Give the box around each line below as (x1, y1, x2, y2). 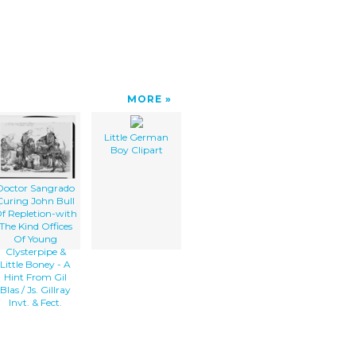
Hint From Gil (4, 270, 67, 283)
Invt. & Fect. (9, 296, 62, 308)
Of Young (14, 232, 57, 245)
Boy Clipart (110, 143, 163, 156)
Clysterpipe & (5, 245, 66, 257)
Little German (104, 130, 168, 143)
